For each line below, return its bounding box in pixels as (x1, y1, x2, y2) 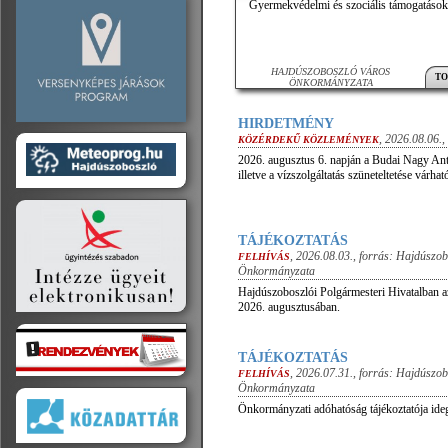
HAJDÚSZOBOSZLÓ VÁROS (271, 66, 390, 77)
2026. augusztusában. (238, 300, 340, 314)
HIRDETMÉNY (238, 116, 334, 131)
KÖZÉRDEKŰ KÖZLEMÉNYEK (238, 134, 379, 145)
